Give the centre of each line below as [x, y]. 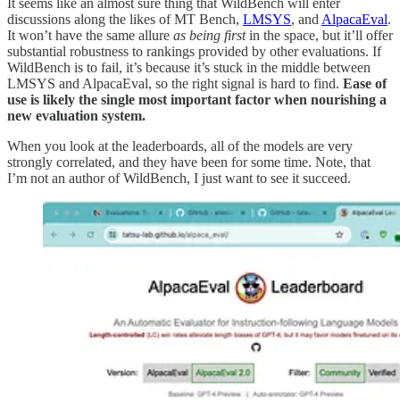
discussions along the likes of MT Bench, [125, 19]
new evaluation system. [76, 115]
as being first [209, 35]
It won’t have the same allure [90, 35]
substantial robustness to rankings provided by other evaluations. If [194, 51]
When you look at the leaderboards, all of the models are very [180, 146]
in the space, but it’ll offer [319, 35]
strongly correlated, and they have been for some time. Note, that [189, 162]
